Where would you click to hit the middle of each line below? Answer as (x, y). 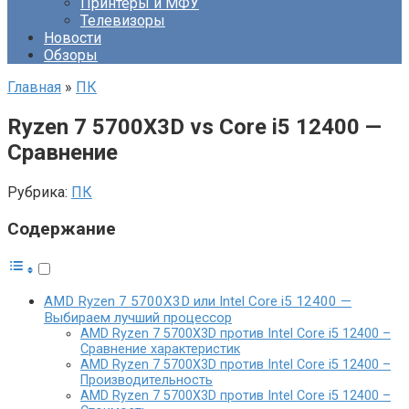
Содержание (62, 229)
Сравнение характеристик (160, 350)
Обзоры (71, 55)
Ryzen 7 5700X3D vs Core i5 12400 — (194, 126)
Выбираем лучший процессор (138, 318)
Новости (73, 38)
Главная (34, 87)
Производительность (147, 381)
